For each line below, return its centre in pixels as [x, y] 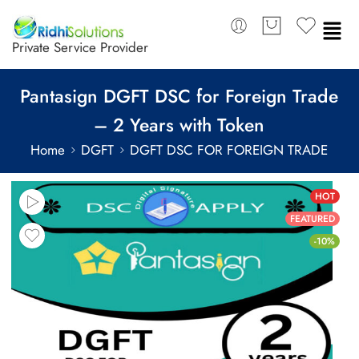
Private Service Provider [80, 48]
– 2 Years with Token [179, 125]
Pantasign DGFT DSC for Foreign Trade [179, 96]
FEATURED [312, 219]
